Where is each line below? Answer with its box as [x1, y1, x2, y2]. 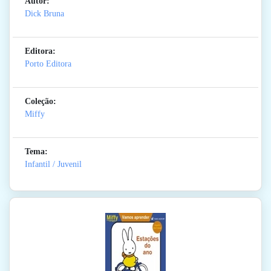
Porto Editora [25, 59, 71, 69]
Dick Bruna [25, 9, 64, 19]
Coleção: [25, 97, 56, 106]
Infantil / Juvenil [25, 160, 82, 169]
